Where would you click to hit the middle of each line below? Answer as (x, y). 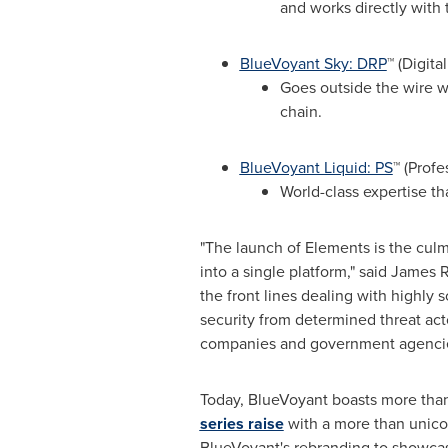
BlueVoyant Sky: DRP (313, 63)
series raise (241, 423)
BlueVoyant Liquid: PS (316, 167)
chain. (300, 111)
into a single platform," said (295, 271)
